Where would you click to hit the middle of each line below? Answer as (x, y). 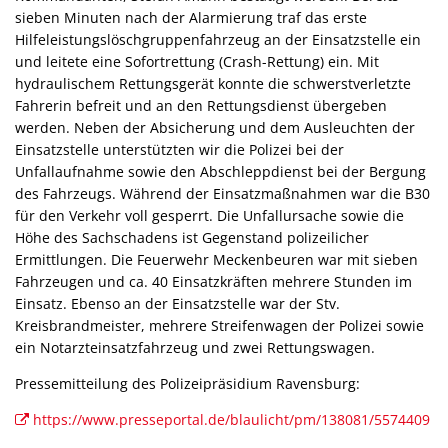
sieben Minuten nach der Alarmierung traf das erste (191, 17)
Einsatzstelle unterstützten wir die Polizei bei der (179, 149)
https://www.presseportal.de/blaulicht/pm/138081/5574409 (231, 419)
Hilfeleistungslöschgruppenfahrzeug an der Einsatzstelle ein (218, 39)
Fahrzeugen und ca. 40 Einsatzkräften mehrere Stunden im (213, 281)
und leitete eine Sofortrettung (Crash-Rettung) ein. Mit (197, 61)
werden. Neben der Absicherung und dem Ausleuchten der (215, 127)
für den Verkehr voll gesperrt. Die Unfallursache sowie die (209, 215)
